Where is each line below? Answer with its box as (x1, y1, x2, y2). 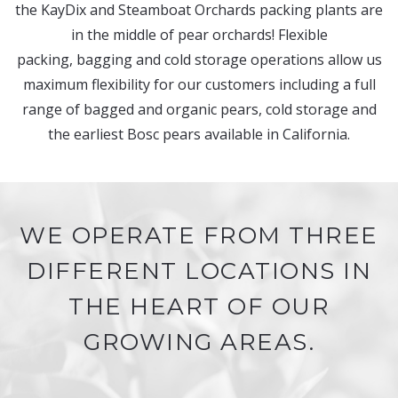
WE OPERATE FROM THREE (20, 221, 378, 250)
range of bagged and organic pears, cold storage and (21, 99, 377, 119)
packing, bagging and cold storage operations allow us (16, 50, 382, 69)
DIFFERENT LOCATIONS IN (27, 257, 371, 285)
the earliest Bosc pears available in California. (48, 124, 350, 144)
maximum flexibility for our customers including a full (22, 75, 376, 94)
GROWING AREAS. (84, 328, 314, 356)
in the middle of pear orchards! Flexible (70, 25, 328, 44)
